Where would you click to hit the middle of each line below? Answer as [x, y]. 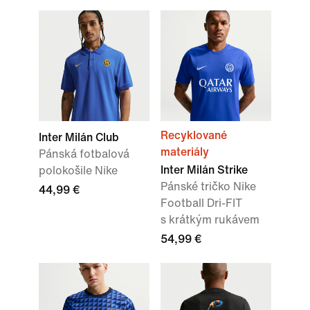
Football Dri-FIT [201, 203]
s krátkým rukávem [210, 220]
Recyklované [194, 136]
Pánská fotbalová [84, 154]
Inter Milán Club [79, 138]
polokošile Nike [78, 171]
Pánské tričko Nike [208, 187]
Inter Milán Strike [204, 170]
